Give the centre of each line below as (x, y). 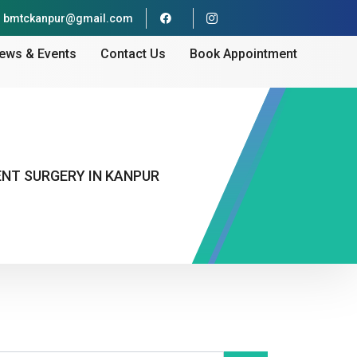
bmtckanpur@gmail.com (68, 18)
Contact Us (133, 53)
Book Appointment (243, 53)
